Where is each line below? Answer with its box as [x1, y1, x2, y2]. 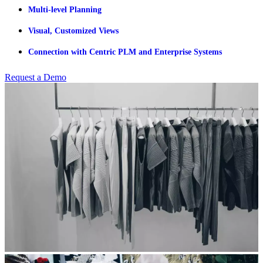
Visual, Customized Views [28, 26, 119, 35]
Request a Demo [5, 72, 66, 82]
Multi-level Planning [28, 5, 102, 14]
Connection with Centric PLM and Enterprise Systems [28, 47, 222, 56]
